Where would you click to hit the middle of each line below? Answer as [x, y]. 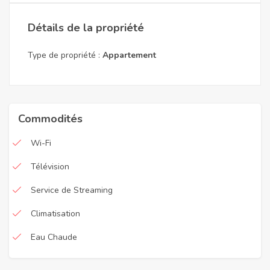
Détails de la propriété [86, 28]
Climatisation [55, 214]
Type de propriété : [65, 55]
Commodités [50, 119]
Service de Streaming [72, 190]
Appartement [129, 55]
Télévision [50, 167]
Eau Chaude [54, 237]
